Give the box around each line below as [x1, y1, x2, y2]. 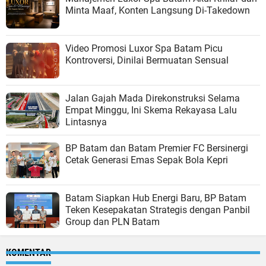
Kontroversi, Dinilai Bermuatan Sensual [65, 55, 229, 66]
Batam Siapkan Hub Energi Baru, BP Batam [65, 192, 246, 204]
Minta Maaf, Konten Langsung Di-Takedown [65, 5, 250, 17]
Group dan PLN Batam [65, 216, 160, 228]
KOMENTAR [6, 247, 51, 259]
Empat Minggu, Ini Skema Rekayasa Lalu [65, 104, 237, 116]
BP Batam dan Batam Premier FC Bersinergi [65, 142, 248, 154]
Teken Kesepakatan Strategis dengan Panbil [65, 204, 250, 216]
